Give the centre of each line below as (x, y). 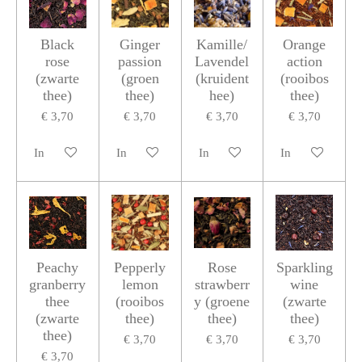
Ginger (140, 44)
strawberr (222, 284)
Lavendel (222, 61)
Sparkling (304, 267)
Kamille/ (222, 44)
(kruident (222, 78)
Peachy (58, 267)
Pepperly (140, 267)
